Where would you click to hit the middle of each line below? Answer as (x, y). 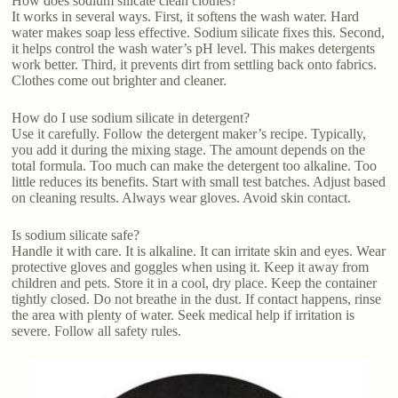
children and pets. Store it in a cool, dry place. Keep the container (195, 283)
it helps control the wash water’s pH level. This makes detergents (194, 48)
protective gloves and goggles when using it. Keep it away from (191, 267)
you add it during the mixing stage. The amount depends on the (189, 149)
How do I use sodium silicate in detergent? (131, 117)
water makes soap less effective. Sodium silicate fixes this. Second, (199, 32)
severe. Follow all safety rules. (97, 330)
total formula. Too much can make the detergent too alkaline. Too (195, 165)
